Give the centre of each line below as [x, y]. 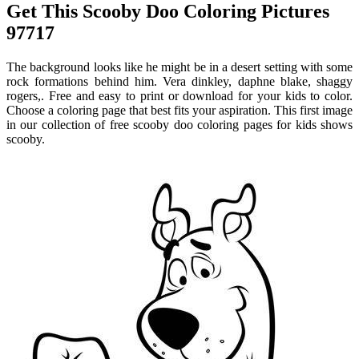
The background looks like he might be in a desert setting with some [179, 67]
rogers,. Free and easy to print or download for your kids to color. [179, 95]
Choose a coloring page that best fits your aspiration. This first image [179, 110]
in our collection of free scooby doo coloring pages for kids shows [179, 124]
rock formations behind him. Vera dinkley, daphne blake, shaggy [179, 81]
